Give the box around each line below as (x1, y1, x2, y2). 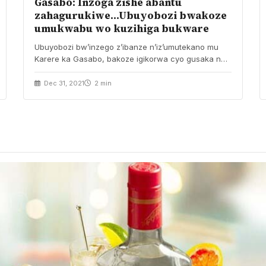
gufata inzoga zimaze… (34, 65, 121, 75)
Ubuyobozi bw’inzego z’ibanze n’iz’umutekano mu (34, 42, 218, 52)
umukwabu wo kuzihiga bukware (34, 21, 209, 36)
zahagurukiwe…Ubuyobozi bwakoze (34, 8, 227, 23)
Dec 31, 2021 (42, 78, 84, 87)
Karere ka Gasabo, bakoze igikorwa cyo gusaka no (34, 53, 226, 64)
